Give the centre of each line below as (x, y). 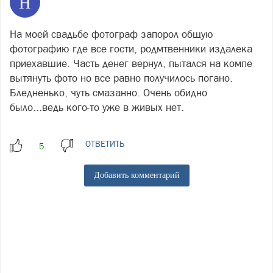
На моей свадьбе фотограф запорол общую (112, 34)
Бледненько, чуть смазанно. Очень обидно (108, 92)
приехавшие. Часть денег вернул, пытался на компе (131, 63)
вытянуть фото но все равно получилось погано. (121, 78)
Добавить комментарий (136, 175)
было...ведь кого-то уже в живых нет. (97, 107)
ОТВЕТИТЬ (105, 144)
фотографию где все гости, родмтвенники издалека (131, 48)
